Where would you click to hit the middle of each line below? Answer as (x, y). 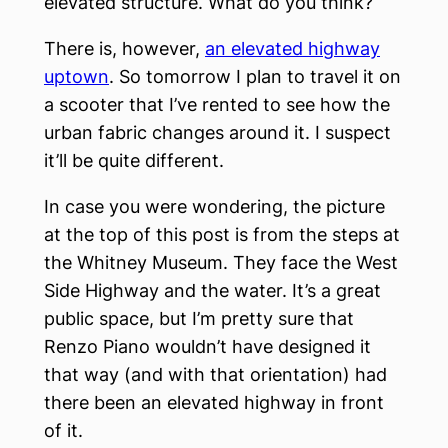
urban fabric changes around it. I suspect (217, 132)
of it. (63, 430)
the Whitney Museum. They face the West (221, 262)
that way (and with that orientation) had (215, 374)
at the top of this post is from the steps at (222, 234)
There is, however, (124, 48)
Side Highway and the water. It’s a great (212, 290)
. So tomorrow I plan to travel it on (255, 76)
